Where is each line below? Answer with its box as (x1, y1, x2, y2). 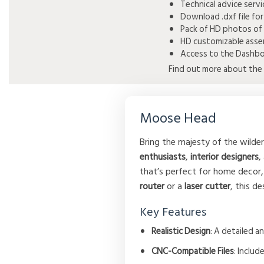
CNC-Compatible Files (151, 244, 235, 259)
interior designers (190, 149, 259, 165)
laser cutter (184, 179, 231, 194)
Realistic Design (151, 224, 211, 239)
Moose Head (140, 107, 217, 130)
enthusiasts (140, 149, 186, 165)
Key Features (140, 203, 207, 222)
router (140, 179, 165, 194)
